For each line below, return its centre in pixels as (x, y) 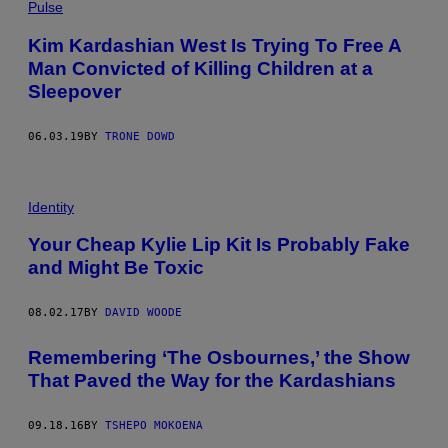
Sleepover (74, 91)
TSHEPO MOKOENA (154, 425)
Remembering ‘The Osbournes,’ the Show (219, 357)
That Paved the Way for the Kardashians (212, 380)
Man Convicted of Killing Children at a (200, 68)
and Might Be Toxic (116, 268)
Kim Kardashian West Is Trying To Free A (214, 45)
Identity (51, 206)
